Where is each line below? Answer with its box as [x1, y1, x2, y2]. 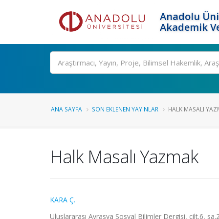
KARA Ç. [50, 195, 75, 204]
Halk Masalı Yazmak [50, 144, 198, 169]
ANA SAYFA [51, 105, 82, 113]
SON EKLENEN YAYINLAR [92, 105, 158, 113]
